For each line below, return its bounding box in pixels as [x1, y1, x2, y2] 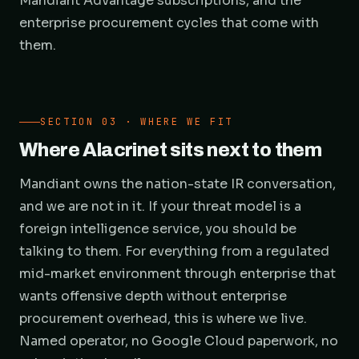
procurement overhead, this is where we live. [19, 310, 307, 327]
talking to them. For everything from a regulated [19, 243, 329, 260]
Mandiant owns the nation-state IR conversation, [19, 175, 336, 192]
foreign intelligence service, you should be [19, 220, 296, 237]
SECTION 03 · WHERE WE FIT [40, 115, 233, 128]
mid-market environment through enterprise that [19, 265, 336, 282]
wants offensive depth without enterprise [19, 288, 287, 305]
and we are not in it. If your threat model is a [19, 198, 301, 215]
